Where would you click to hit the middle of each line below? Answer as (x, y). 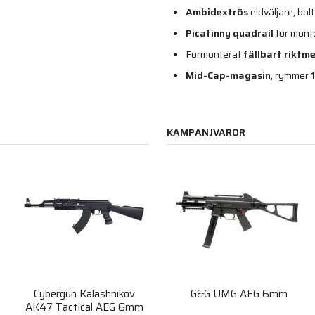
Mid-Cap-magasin (228, 75)
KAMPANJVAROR (206, 132)
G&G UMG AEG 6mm (239, 294)
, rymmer (291, 75)
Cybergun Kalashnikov (84, 294)
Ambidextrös (217, 12)
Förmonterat (214, 54)
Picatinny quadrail (230, 33)
